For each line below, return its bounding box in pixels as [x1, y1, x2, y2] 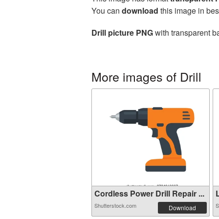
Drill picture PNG [91, 27, 153, 38]
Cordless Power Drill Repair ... [94, 188, 204, 199]
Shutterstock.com [94, 201, 136, 209]
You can [91, 5, 122, 16]
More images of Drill [91, 67, 201, 85]
